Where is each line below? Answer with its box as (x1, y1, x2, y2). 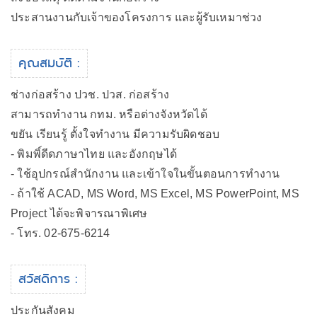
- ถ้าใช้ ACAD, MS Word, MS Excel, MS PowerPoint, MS (11, 188, 299, 200)
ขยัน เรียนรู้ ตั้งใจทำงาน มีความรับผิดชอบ (11, 128, 220, 140)
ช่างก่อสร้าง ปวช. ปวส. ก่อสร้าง (11, 88, 170, 100)
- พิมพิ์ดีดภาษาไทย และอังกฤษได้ (11, 148, 177, 160)
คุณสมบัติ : (18, 54, 80, 72)
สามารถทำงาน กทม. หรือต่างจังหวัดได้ (11, 108, 207, 120)
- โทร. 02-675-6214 (11, 227, 110, 239)
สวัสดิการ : (18, 270, 78, 288)
